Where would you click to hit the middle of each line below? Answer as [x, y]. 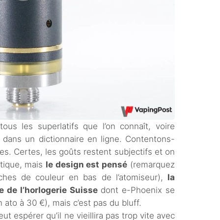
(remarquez [151, 165]
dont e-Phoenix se [136, 190]
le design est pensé [86, 165]
